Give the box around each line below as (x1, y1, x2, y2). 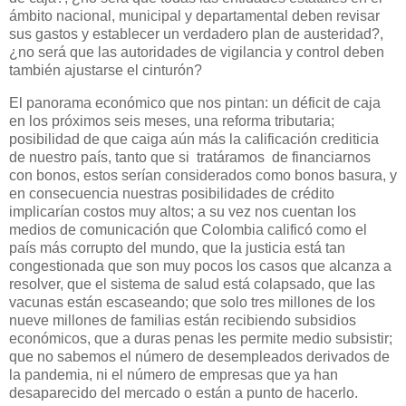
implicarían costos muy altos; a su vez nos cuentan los (9, 203, 356, 219)
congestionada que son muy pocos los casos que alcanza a (9, 257, 391, 274)
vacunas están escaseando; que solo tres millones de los (9, 294, 375, 310)
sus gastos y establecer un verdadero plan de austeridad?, (9, 25, 383, 42)
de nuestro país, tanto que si (9, 149, 193, 165)
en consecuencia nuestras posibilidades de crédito (9, 185, 334, 201)
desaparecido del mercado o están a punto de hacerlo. (9, 384, 358, 401)
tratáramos (197, 149, 268, 165)
